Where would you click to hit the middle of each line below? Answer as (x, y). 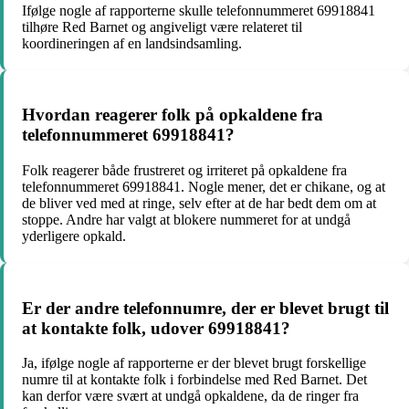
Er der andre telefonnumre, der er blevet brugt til (205, 308)
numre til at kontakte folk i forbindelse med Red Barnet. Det (194, 380)
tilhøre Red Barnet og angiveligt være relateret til (162, 26)
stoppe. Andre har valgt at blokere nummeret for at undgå (186, 220)
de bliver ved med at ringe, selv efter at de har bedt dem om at (199, 204)
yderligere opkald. (74, 236)
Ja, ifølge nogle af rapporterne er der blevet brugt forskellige (194, 363)
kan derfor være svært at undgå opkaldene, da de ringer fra (190, 396)
